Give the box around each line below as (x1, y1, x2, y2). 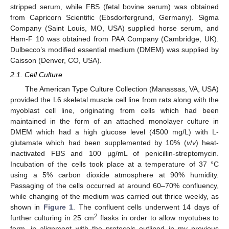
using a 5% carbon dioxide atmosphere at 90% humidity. (10, 171, 219, 179)
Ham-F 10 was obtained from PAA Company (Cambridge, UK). (10, 34, 219, 43)
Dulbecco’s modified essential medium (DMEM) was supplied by (10, 45, 219, 54)
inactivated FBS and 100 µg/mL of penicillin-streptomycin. (10, 149, 219, 158)
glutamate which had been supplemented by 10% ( (10, 139, 187, 147)
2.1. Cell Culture (10, 71, 62, 79)
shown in (10, 203, 43, 212)
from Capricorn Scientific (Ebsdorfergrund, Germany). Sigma (10, 13, 219, 21)
